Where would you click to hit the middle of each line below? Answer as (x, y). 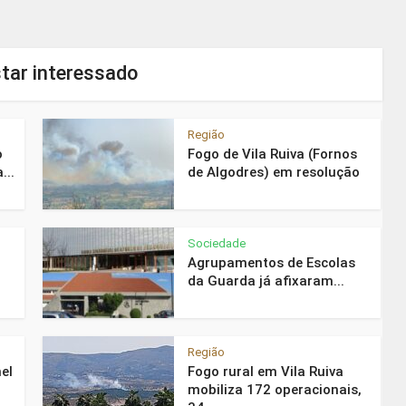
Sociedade (217, 243)
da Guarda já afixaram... (266, 281)
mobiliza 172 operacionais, (275, 390)
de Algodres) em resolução (274, 172)
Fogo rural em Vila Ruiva (266, 372)
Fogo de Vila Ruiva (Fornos (272, 154)
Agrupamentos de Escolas (271, 263)
